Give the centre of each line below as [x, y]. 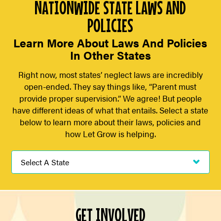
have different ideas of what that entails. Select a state [110, 110]
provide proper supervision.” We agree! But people [110, 98]
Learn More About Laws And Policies [110, 43]
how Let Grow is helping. [110, 134]
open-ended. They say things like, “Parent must [110, 87]
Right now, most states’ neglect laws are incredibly [110, 75]
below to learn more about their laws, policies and [110, 122]
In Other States [110, 55]
